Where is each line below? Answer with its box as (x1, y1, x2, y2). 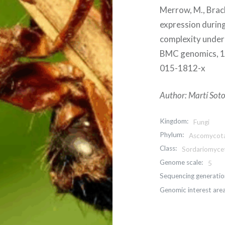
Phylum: (160, 130, 184, 139)
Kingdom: (160, 117, 189, 125)
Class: (160, 144, 177, 153)
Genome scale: (160, 158, 203, 166)
